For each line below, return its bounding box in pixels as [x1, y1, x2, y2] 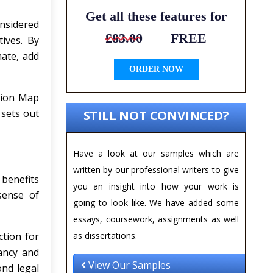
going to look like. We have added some [73, 197, 239, 209]
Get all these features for [85, 9, 227, 24]
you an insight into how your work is [73, 180, 239, 193]
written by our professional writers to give [73, 164, 239, 176]
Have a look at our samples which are [73, 147, 239, 160]
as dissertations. [73, 230, 137, 242]
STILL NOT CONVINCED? [83, 107, 229, 124]
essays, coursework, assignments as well [73, 213, 239, 225]
